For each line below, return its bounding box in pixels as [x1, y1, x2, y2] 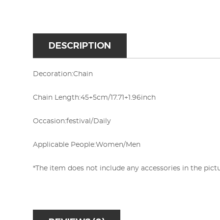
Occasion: [33, 118, 66, 125]
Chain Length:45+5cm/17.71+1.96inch [33, 94, 156, 101]
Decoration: [33, 71, 73, 78]
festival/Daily [66, 118, 111, 125]
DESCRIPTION [49, 40, 111, 51]
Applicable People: [33, 141, 96, 148]
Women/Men [96, 141, 140, 148]
